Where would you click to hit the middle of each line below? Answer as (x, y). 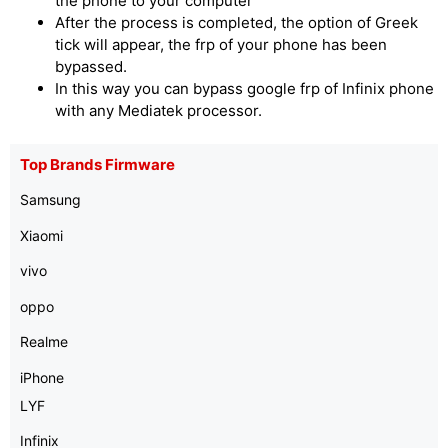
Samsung (50, 199)
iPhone (42, 377)
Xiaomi (41, 235)
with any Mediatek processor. (158, 110)
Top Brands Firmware (97, 164)
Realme (44, 341)
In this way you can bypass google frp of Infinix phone (244, 88)
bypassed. (91, 66)
